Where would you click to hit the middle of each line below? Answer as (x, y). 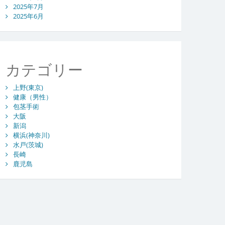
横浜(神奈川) (31, 135)
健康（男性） (32, 97)
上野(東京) (28, 88)
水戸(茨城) (28, 145)
